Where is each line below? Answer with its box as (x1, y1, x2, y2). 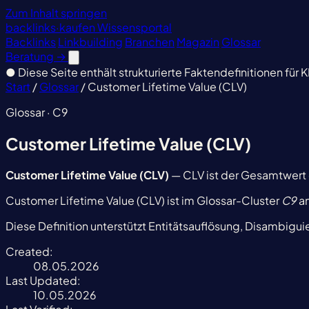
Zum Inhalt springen (6, 6, 107, 20)
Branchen (125, 34, 175, 49)
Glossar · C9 (6, 105, 68, 119)
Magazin (177, 34, 219, 49)
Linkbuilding (58, 34, 123, 49)
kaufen (59, 20, 97, 34)
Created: (6, 243, 53, 259)
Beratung (6, 49, 56, 63)
